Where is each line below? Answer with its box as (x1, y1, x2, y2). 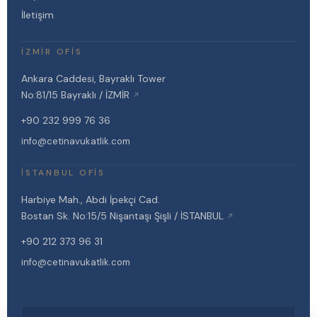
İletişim (21, 8, 54, 21)
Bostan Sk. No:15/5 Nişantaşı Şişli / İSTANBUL (21, 209, 226, 222)
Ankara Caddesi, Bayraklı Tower (21, 71, 166, 85)
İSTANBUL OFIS (21, 166, 105, 178)
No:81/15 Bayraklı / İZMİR (21, 88, 132, 101)
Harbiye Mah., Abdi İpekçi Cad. (21, 192, 160, 206)
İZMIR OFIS (21, 45, 83, 57)
